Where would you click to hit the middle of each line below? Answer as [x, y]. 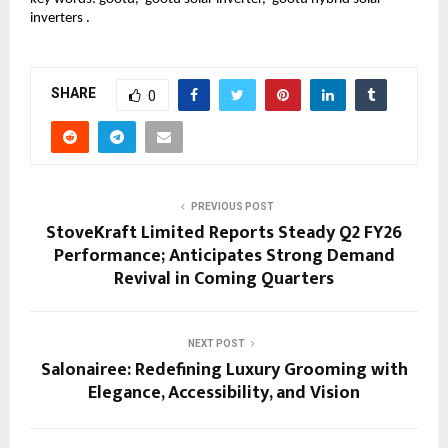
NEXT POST [216, 343]
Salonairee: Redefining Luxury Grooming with [224, 369]
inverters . [60, 18]
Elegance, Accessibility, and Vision [224, 392]
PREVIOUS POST [232, 206]
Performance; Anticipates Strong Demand [224, 255]
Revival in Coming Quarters [224, 278]
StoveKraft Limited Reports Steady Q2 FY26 [224, 232]
